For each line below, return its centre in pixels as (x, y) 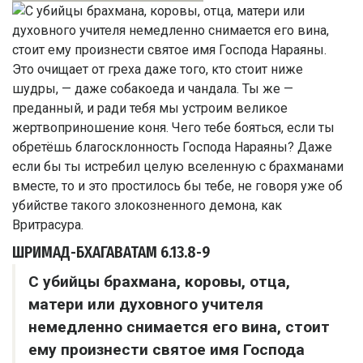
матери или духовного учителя (146, 305)
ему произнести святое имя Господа (167, 350)
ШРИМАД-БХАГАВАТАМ (85, 253)
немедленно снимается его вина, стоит (179, 327)
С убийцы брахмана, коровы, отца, (159, 282)
